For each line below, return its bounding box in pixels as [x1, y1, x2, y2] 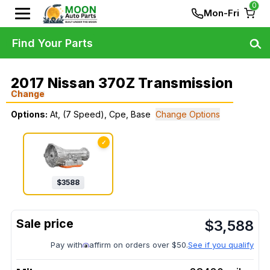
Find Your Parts [12, 36, 93, 49]
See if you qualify [188, 240, 254, 250]
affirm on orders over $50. [89, 240, 188, 250]
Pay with [51, 240, 83, 250]
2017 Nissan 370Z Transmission [11, 75, 233, 92]
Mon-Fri [204, 7, 239, 19]
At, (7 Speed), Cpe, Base [50, 109, 151, 119]
